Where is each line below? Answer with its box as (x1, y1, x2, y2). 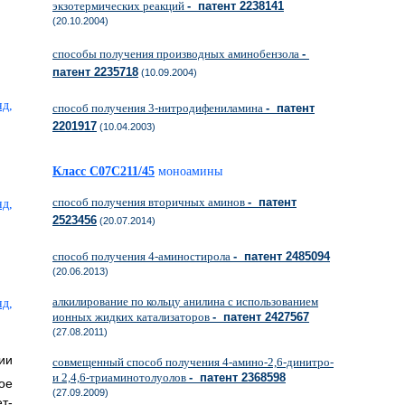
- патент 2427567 (212, 310, 309, 324)
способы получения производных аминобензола (52, 47, 302, 61)
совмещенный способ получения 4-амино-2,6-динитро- (52, 355, 334, 369)
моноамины (158, 165, 222, 178)
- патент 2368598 (189, 371, 286, 384)
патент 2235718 (52, 65, 138, 79)
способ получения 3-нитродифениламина (52, 101, 266, 115)
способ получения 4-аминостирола (52, 250, 233, 263)
